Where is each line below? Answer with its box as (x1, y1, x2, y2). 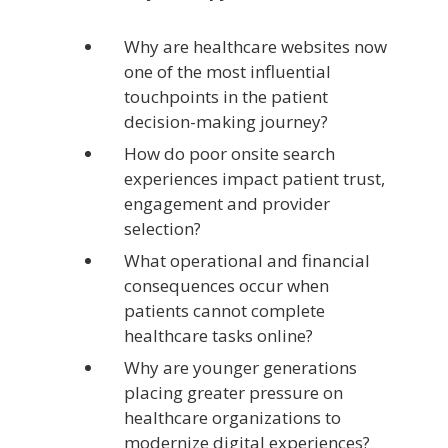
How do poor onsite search (124, 142, 335, 166)
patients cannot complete (124, 299, 325, 323)
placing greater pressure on (124, 381, 343, 405)
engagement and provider (124, 192, 330, 216)
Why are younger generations (124, 356, 357, 380)
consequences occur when (124, 274, 329, 298)
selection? (124, 217, 201, 241)
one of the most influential (124, 60, 331, 84)
